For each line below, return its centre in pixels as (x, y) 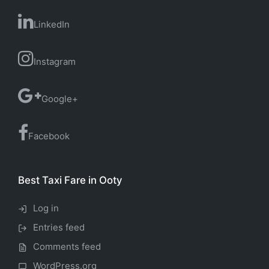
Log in (46, 208)
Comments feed (67, 246)
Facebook (49, 136)
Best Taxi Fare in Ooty (70, 180)
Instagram (55, 62)
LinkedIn (52, 24)
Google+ (60, 99)
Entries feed (59, 227)
